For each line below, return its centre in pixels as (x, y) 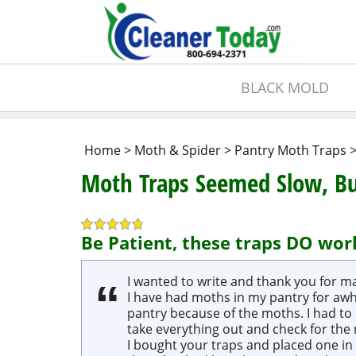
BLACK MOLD (284, 87)
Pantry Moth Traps (290, 150)
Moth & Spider (178, 150)
